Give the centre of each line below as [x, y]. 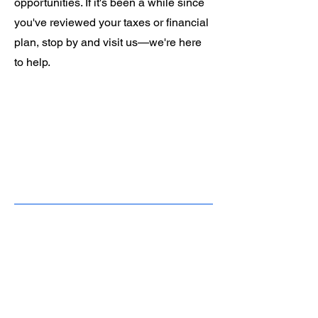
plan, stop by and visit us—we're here [108, 42]
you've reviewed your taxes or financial [111, 22]
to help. [32, 62]
